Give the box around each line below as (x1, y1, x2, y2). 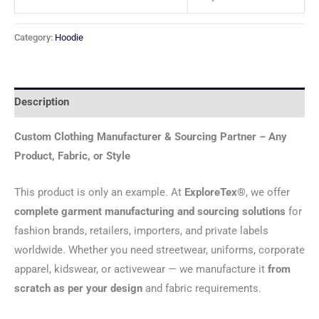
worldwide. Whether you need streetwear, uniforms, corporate (14, 243, 305, 256)
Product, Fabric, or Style (14, 150, 130, 163)
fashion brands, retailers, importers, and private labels (14, 224, 268, 237)
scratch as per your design (14, 281, 142, 295)
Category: (14, 31, 55, 43)
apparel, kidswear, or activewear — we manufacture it (14, 262, 268, 276)
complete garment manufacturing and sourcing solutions (14, 204, 286, 218)
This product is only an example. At (14, 185, 184, 199)
